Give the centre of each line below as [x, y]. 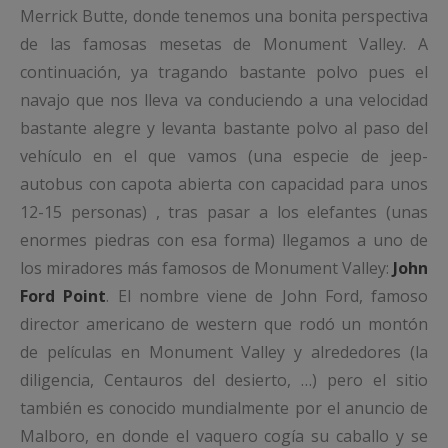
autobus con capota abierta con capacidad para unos [224, 184]
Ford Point [63, 296]
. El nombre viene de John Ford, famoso [267, 296]
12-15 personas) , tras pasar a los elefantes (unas [224, 212]
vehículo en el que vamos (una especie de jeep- [224, 156]
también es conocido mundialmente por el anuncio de [224, 408]
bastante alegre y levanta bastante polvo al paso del [224, 128]
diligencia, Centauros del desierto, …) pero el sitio [224, 380]
